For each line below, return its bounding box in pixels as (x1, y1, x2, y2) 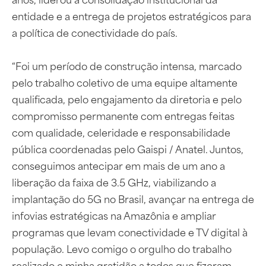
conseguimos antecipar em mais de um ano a (12, 157, 225, 173)
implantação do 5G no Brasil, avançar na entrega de (12, 191, 254, 207)
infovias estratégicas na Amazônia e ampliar (12, 207, 216, 223)
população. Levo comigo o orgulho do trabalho (12, 240, 232, 256)
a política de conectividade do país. (12, 24, 178, 40)
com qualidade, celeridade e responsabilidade (12, 124, 230, 140)
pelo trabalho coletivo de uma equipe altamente (12, 74, 237, 90)
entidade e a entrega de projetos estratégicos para (12, 8, 251, 24)
